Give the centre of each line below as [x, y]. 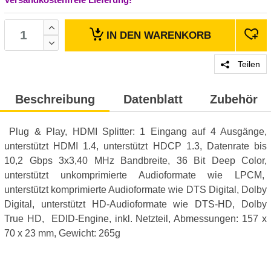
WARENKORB [177, 35]
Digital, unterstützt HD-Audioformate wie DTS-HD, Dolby [135, 204]
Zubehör [234, 99]
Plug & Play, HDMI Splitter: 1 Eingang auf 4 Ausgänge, [135, 131]
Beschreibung [55, 99]
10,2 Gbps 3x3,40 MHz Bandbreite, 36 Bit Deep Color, [135, 160]
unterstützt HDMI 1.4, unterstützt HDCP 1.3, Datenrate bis [135, 146]
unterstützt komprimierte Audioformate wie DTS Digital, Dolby [135, 189]
